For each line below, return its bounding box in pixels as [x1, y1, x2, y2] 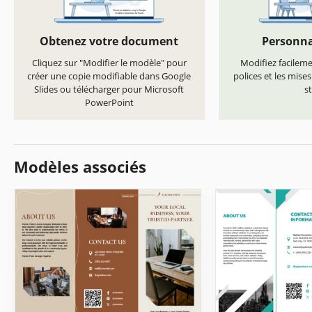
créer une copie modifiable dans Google [27, 70, 192, 83]
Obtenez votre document [40, 33, 179, 49]
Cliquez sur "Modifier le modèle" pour [31, 56, 187, 70]
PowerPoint [84, 96, 134, 109]
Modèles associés [14, 156, 146, 178]
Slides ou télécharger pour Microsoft [34, 83, 185, 96]
